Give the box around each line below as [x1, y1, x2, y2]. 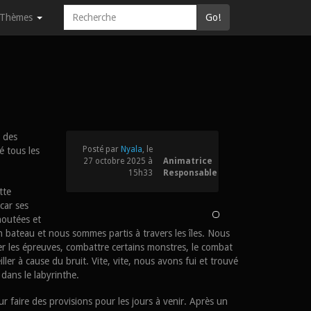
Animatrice [162, 156, 212, 167]
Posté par [82, 144, 121, 155]
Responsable [162, 168, 217, 178]
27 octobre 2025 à [83, 156, 153, 167]
